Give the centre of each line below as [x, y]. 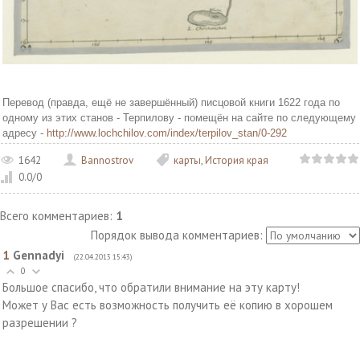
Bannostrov [107, 161]
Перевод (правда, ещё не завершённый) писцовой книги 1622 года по [171, 102]
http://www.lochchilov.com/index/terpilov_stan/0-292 [167, 133]
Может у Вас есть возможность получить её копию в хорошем [168, 305]
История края [237, 161]
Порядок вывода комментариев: [177, 235]
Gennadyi [39, 255]
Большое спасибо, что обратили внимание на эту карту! [151, 287]
